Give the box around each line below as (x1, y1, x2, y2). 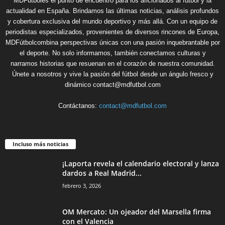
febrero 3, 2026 (62, 182, 101, 190)
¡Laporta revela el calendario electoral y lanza (62, 159, 219, 169)
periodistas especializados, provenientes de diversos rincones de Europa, (6, 28, 219, 36)
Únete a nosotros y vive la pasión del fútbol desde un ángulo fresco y (12, 70, 213, 78)
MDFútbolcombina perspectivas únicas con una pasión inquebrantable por (5, 39, 220, 47)
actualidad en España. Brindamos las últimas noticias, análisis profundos (6, 7, 219, 15)
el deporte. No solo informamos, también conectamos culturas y (19, 49, 206, 57)
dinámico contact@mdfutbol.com (64, 81, 161, 89)
